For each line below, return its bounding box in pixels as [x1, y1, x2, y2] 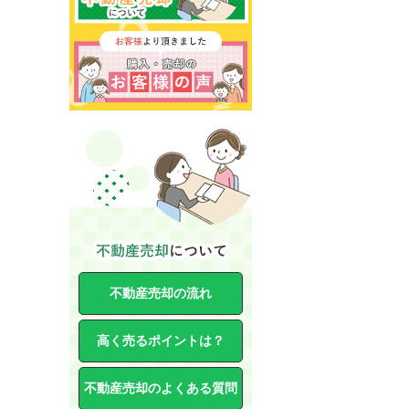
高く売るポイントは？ [97, 333, 225, 348]
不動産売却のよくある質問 [84, 381, 237, 395]
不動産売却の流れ [110, 286, 212, 300]
